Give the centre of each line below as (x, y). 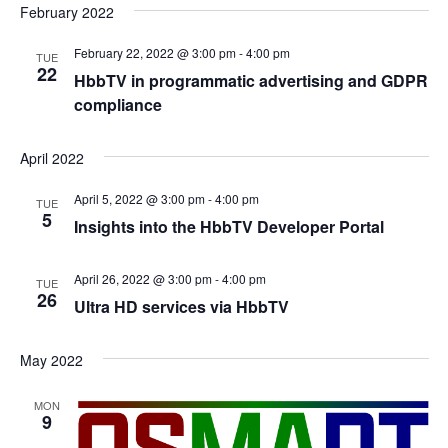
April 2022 (51, 158)
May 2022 (51, 360)
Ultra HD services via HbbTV (181, 306)
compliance (117, 104)
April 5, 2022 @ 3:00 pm (139, 198)
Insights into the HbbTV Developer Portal (228, 226)
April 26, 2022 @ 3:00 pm (142, 278)
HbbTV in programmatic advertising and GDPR (250, 80)
